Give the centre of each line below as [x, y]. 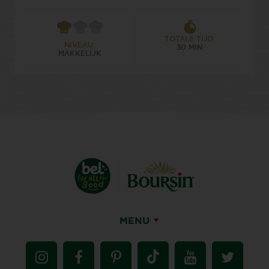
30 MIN [189, 48]
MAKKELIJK [80, 54]
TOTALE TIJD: [189, 39]
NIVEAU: [80, 45]
